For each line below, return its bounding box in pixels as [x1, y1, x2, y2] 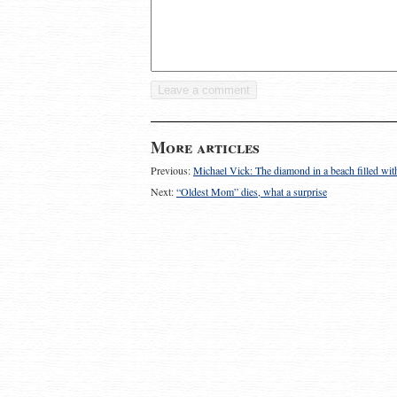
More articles [151, 136, 260, 159]
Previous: [151, 163, 193, 177]
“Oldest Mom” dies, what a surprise [176, 184, 327, 198]
